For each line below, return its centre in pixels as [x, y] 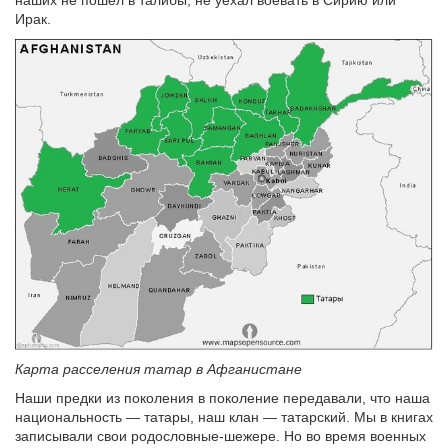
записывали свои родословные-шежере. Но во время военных [220, 435]
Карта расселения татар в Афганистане [158, 368]
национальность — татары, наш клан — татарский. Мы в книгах [224, 416]
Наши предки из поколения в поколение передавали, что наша [222, 397]
